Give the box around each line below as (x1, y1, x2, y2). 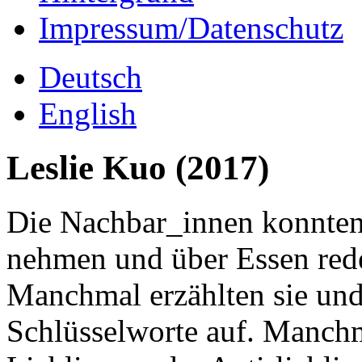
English (39, 95, 137, 131)
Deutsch (39, 59, 142, 95)
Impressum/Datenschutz (39, 10, 343, 45)
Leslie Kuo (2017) (6, 148, 269, 187)
